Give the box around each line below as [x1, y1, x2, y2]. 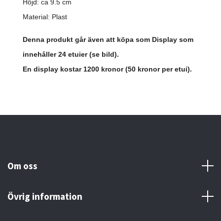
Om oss [7, 160, 37, 172]
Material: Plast [23, 13, 67, 21]
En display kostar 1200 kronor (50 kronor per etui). [23, 65, 192, 74]
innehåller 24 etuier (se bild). [23, 50, 119, 59]
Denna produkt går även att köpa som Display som [23, 36, 193, 44]
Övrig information [7, 190, 82, 203]
